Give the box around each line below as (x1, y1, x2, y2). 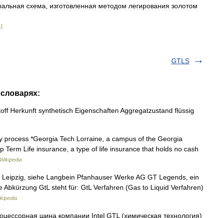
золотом (171, 2, 198, 10)
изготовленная (50, 2, 96, 10)
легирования (128, 2, 169, 10)
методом (98, 2, 127, 10)
